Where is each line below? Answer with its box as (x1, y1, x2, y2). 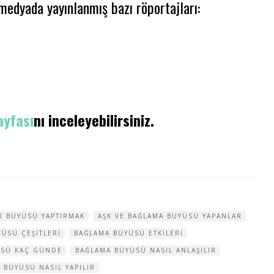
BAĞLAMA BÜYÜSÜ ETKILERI (74, 229, 183, 237)
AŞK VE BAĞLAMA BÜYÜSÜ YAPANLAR (98, 212, 242, 220)
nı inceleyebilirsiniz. (34, 109, 154, 131)
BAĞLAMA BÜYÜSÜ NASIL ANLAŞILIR (75, 246, 217, 254)
